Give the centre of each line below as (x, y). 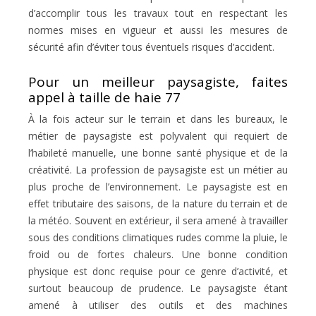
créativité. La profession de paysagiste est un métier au (158, 170)
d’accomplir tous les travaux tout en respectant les (158, 13)
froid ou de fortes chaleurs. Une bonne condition (158, 255)
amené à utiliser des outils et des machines (158, 305)
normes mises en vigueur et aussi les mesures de (158, 30)
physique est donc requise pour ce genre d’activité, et (158, 272)
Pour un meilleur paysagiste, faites (158, 82)
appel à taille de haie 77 (104, 98)
